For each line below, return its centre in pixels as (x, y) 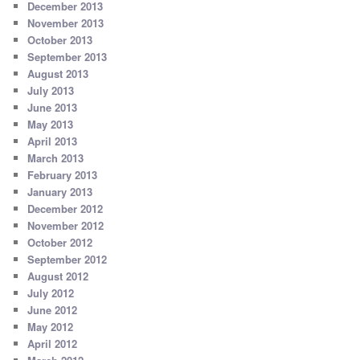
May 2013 (51, 125)
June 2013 (53, 108)
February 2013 (63, 175)
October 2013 (60, 40)
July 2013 (51, 91)
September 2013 (67, 57)
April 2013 (53, 141)
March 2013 (56, 158)
